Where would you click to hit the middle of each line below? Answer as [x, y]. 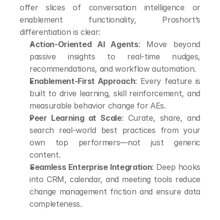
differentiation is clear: [60, 32]
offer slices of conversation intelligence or [110, 7]
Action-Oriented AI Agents [84, 44]
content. [45, 155]
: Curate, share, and [161, 118]
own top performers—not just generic [115, 142]
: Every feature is [168, 81]
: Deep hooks [176, 167]
